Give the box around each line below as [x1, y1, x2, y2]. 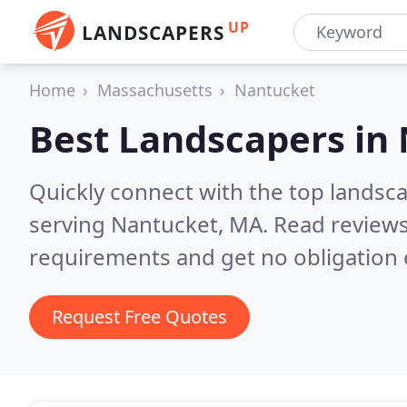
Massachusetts [97, 79, 213, 101]
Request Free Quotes [52, 304, 227, 329]
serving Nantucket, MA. [29, 209, 273, 239]
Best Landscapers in [29, 114, 398, 164]
